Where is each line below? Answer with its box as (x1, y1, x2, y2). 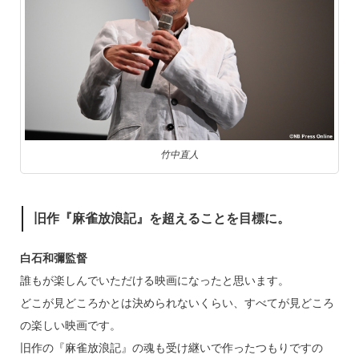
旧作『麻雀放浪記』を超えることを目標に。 (33, 212, 290, 226)
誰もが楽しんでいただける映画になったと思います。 (19, 274, 289, 287)
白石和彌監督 (19, 252, 87, 264)
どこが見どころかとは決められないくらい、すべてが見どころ (19, 296, 334, 309)
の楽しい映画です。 (19, 319, 121, 332)
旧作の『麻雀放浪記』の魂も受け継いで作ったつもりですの (19, 341, 323, 354)
